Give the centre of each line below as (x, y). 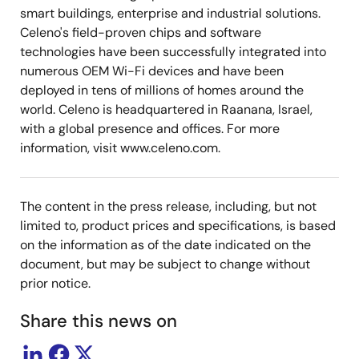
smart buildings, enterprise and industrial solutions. (170, 13)
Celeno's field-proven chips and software (141, 32)
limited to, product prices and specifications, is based (178, 226)
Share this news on (99, 321)
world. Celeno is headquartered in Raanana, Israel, (166, 109)
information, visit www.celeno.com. (120, 148)
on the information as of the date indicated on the (165, 245)
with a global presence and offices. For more (150, 129)
